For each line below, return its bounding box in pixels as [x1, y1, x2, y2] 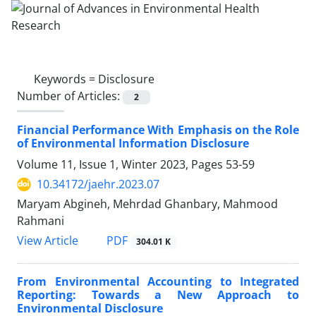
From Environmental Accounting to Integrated [17, 274, 299, 290]
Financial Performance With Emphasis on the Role [17, 122, 299, 138]
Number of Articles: [17, 88, 123, 104]
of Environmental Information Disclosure [17, 135, 249, 152]
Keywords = [34, 71, 98, 87]
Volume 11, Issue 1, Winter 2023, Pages [17, 157, 226, 173]
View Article [17, 233, 78, 249]
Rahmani [17, 213, 64, 229]
